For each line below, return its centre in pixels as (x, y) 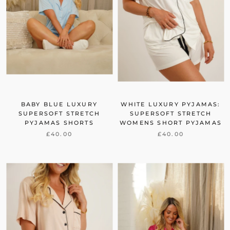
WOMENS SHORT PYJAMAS (171, 122)
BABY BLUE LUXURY (59, 104)
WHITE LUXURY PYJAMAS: (171, 104)
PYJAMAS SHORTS (59, 122)
